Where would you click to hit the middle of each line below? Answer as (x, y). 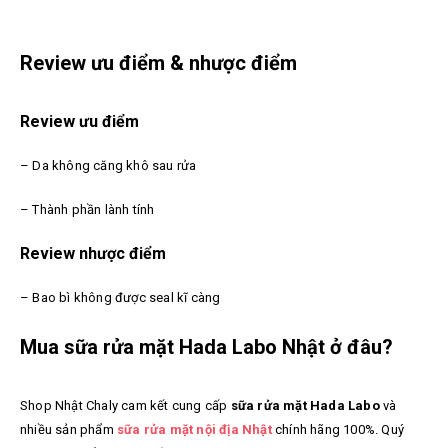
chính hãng (307, 430)
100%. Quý (374, 430)
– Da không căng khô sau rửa (108, 166)
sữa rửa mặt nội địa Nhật (194, 430)
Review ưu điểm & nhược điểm (158, 63)
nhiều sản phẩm (68, 430)
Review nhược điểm (93, 254)
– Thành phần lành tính (87, 210)
